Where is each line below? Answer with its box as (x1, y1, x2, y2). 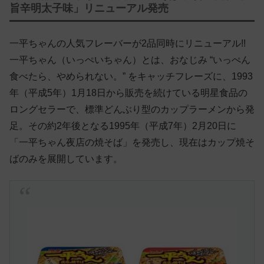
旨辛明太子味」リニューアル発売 (9, 2, 169, 15)
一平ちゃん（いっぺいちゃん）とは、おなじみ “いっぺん (9, 55, 250, 65)
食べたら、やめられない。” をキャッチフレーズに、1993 (9, 71, 253, 82)
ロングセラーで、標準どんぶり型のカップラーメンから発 (9, 104, 255, 115)
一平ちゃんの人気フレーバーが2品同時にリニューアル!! (9, 38, 246, 49)
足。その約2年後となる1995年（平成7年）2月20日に (9, 121, 236, 131)
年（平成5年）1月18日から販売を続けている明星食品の (9, 88, 247, 98)
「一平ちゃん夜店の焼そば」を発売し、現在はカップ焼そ (9, 137, 255, 148)
